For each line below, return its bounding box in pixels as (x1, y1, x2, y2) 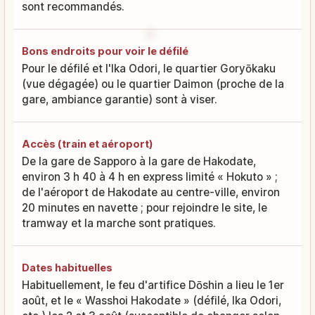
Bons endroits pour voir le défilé (22, 45, 188, 58)
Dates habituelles (22, 262, 112, 274)
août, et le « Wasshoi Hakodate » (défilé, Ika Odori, (22, 294, 281, 308)
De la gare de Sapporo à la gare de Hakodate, (22, 155, 256, 169)
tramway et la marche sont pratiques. (22, 217, 216, 231)
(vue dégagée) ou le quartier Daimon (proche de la (22, 77, 284, 91)
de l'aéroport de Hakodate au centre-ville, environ (22, 186, 280, 200)
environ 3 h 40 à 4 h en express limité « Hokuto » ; (22, 170, 278, 184)
